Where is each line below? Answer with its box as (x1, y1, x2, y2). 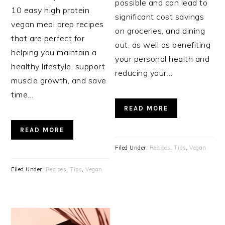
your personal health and (115, 54, 210, 64)
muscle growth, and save (11, 75, 106, 86)
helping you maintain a (11, 47, 97, 58)
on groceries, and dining (115, 26, 205, 36)
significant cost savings (115, 12, 204, 22)
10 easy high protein (11, 5, 90, 16)
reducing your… (115, 68, 173, 78)
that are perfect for (11, 33, 85, 44)
